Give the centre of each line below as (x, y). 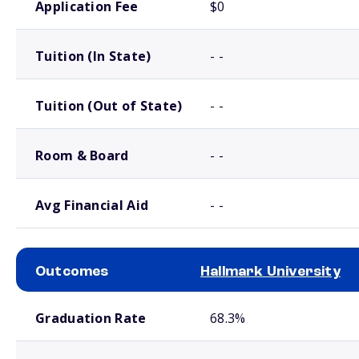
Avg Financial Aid (92, 205)
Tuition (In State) (93, 56)
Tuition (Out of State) (109, 106)
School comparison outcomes (72, 298)
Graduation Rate (91, 318)
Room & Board (82, 155)
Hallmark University (270, 272)
